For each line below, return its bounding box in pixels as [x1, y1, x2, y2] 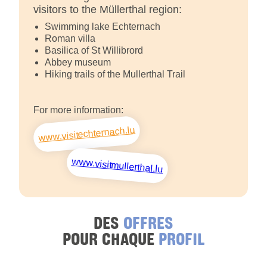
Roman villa [45, 33, 95, 44]
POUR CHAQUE [62, 228, 159, 249]
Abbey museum [45, 57, 111, 68]
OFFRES [123, 212, 173, 232]
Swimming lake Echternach [45, 21, 160, 32]
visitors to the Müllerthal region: [33, 4, 182, 16]
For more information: [33, 105, 123, 116]
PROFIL [158, 228, 205, 249]
